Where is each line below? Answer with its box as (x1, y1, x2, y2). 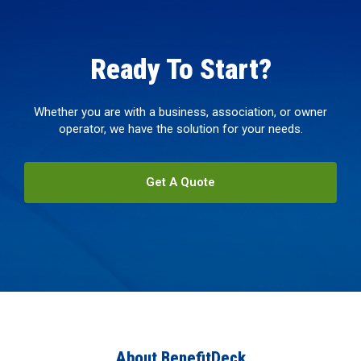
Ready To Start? (89, 52, 272, 86)
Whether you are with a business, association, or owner (34, 104, 327, 119)
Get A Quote (146, 174, 215, 189)
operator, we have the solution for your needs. (58, 121, 303, 136)
